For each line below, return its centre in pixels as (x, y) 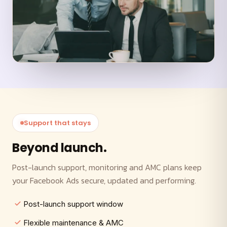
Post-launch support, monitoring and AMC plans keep (107, 167)
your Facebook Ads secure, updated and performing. (104, 181)
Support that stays (57, 123)
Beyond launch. (60, 148)
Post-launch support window (73, 204)
